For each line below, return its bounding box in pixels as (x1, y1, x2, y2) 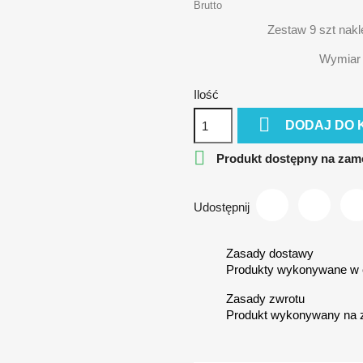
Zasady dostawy (226, 246, 314, 260)
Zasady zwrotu (226, 292, 305, 305)
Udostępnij (194, 199, 250, 214)
